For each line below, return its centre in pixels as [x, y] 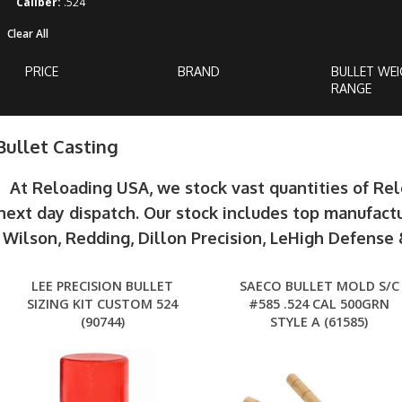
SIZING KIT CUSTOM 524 [103, 304]
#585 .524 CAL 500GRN [319, 304]
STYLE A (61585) [319, 322]
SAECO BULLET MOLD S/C [319, 286]
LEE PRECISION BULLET [103, 286]
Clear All [27, 34]
